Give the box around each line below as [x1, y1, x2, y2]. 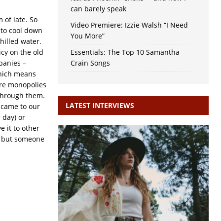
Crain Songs [70, 58, 110, 68]
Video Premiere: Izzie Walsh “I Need [70, 20, 188, 30]
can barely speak [70, 4, 126, 14]
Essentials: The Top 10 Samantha [70, 47, 180, 57]
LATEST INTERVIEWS [65, 101, 134, 110]
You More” [70, 31, 105, 41]
